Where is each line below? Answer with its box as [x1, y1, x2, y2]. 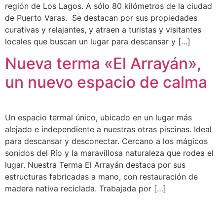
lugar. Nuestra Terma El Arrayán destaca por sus [5, 160, 185, 170]
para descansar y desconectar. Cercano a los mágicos [5, 136, 208, 147]
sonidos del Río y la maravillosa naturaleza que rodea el [5, 148, 214, 158]
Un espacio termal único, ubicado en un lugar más [5, 112, 192, 123]
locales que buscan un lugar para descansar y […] [5, 37, 190, 47]
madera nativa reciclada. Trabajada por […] [5, 184, 166, 194]
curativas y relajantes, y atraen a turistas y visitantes [5, 25, 201, 35]
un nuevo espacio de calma [5, 73, 207, 92]
